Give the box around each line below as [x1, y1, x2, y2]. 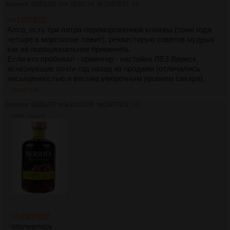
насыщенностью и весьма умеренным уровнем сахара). [7, 73, 205, 83]
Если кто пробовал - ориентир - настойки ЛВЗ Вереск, [7, 54, 198, 63]
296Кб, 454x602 [11, 113, 45, 119]
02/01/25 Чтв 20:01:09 [31, 101, 94, 108]
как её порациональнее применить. [7, 44, 131, 53]
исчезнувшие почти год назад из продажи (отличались [7, 64, 200, 73]
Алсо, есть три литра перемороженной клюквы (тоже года [7, 25, 212, 34]
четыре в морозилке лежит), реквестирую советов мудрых [7, 34, 215, 44]
